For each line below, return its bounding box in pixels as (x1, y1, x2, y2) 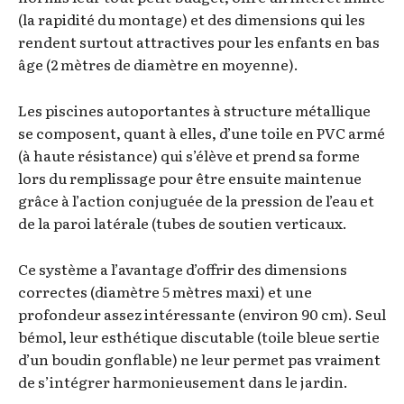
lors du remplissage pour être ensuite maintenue (18, 166, 362, 188)
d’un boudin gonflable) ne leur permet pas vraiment (18, 347, 381, 370)
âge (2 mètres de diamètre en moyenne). (18, 52, 298, 75)
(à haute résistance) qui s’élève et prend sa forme (18, 143, 360, 166)
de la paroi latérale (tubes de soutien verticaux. (18, 211, 347, 234)
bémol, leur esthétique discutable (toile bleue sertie (18, 325, 380, 347)
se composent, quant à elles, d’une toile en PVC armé (18, 121, 385, 143)
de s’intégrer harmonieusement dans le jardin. (18, 370, 348, 392)
